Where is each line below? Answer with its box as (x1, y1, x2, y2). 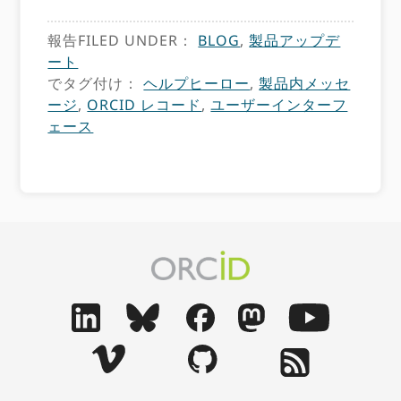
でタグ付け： (47, 73, 144, 93)
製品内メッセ (259, 73, 351, 93)
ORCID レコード (87, 95, 202, 115)
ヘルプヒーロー (143, 73, 251, 93)
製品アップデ (249, 30, 341, 50)
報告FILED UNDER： (47, 30, 199, 50)
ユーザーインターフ (210, 95, 348, 115)
